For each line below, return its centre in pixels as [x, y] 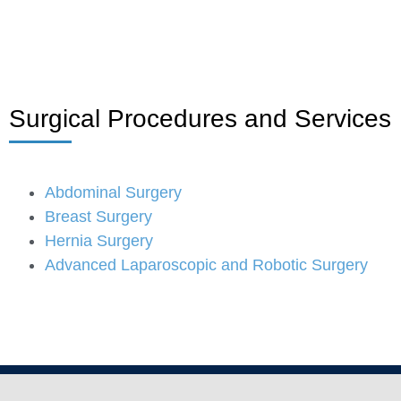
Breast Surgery [98, 217]
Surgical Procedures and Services [200, 119]
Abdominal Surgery [113, 192]
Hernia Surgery [99, 241]
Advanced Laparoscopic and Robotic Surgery [206, 265]
